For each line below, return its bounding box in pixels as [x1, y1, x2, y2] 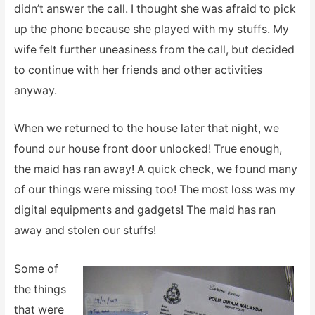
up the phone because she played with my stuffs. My [13, 22, 289, 36]
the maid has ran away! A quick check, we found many [13, 162, 297, 176]
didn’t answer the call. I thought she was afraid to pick [13, 1, 296, 15]
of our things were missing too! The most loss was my [13, 183, 295, 197]
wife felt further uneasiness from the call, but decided [13, 42, 295, 56]
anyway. [13, 83, 57, 97]
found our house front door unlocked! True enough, [13, 142, 282, 156]
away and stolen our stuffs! [13, 224, 156, 238]
